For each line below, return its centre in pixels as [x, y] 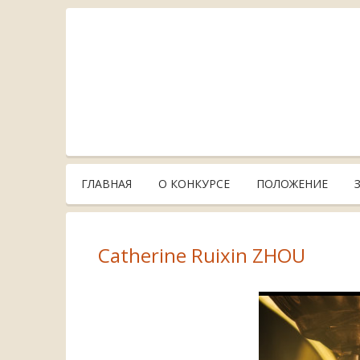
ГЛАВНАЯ [106, 184]
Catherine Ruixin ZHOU [202, 255]
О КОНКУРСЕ [194, 184]
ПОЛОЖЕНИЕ [292, 184]
